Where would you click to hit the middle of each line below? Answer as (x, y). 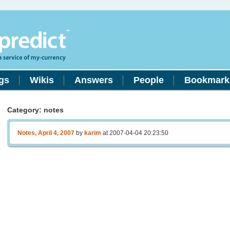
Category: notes (35, 110)
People (149, 80)
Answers (94, 80)
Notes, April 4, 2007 (46, 133)
